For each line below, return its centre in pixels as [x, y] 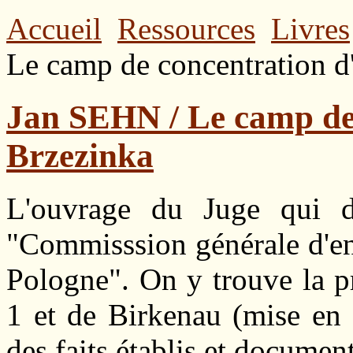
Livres [310, 29]
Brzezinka [80, 155]
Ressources [186, 29]
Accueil [54, 29]
